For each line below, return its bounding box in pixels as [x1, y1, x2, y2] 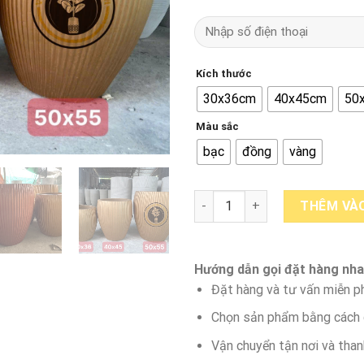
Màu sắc [196, 119, 239, 132]
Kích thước [196, 67, 252, 80]
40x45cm [274, 91, 327, 107]
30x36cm [203, 91, 256, 107]
